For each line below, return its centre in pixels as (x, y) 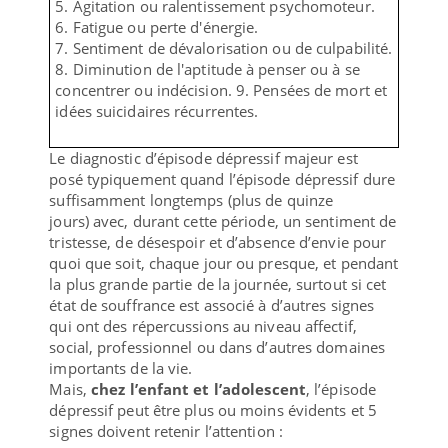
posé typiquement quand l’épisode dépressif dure (222, 178)
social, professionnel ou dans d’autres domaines (217, 346)
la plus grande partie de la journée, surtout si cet (218, 283)
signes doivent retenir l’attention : (166, 430)
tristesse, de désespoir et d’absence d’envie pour (218, 241)
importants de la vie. (121, 367)
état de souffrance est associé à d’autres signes (212, 304)
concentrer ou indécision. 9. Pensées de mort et (221, 89)
